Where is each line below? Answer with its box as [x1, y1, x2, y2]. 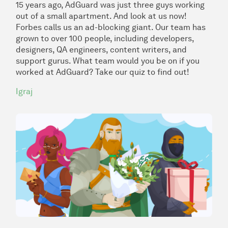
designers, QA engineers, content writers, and [16, 45, 187, 55]
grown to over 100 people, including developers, [16, 34, 194, 44]
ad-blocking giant [85, 22, 151, 33]
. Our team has [151, 22, 206, 33]
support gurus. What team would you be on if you [16, 56, 199, 66]
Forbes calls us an [16, 22, 85, 33]
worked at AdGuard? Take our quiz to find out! [16, 67, 189, 77]
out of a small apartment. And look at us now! [16, 11, 187, 21]
